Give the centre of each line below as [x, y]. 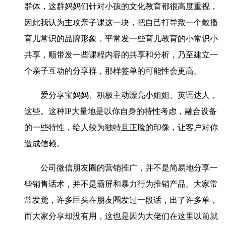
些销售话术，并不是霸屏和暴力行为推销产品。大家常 [121, 184]
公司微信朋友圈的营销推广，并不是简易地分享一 [121, 168]
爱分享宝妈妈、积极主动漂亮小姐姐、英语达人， [121, 95]
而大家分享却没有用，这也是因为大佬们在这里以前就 [121, 216]
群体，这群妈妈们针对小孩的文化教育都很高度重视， [121, 7]
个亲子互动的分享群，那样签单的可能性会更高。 [113, 71]
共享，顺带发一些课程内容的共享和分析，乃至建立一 [121, 55]
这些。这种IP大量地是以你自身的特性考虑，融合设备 [121, 111]
